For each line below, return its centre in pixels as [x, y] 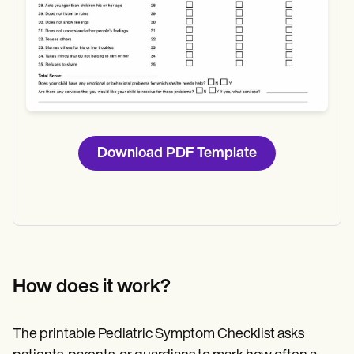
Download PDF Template [177, 154]
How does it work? [92, 287]
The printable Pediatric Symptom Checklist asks [158, 334]
